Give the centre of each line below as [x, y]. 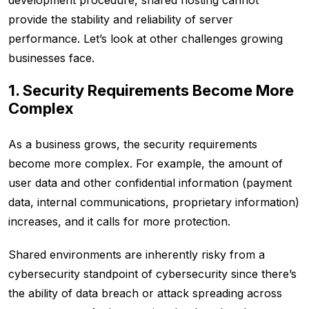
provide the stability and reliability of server [121, 20]
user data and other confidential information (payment [150, 183]
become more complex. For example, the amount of [146, 164]
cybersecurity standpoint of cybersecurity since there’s [152, 274]
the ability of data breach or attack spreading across [145, 293]
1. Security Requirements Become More [151, 91]
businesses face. [51, 58]
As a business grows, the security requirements [133, 144]
